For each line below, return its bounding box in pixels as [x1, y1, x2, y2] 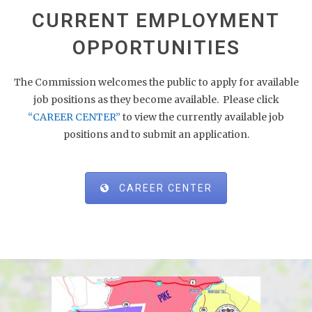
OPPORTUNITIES [72, 36, 240, 59]
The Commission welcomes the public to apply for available [13, 76, 299, 88]
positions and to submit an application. [63, 128, 249, 141]
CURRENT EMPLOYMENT [32, 9, 280, 32]
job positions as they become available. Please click [33, 93, 279, 106]
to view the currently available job [120, 111, 284, 123]
